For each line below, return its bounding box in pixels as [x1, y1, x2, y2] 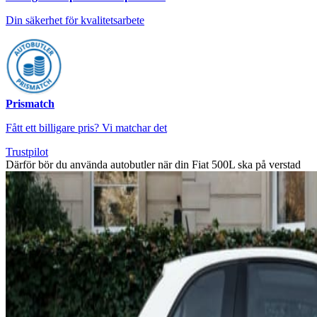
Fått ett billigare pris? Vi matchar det [6, 121, 167, 134]
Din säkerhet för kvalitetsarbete [6, 13, 144, 26]
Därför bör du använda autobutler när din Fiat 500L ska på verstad [6, 158, 301, 171]
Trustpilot [6, 145, 48, 158]
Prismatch [6, 97, 54, 110]
